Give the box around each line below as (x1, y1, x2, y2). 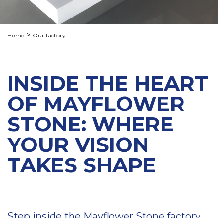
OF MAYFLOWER (7, 91, 185, 116)
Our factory (33, 32, 66, 39)
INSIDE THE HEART (7, 71, 208, 96)
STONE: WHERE (7, 111, 174, 137)
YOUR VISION (7, 132, 149, 157)
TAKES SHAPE (7, 152, 156, 178)
